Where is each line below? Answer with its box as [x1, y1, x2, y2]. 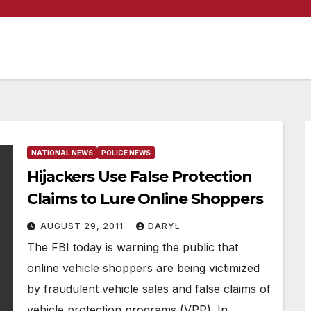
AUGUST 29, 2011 [40, 221, 126, 231]
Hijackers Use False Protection [27, 167, 252, 186]
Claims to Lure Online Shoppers [27, 190, 263, 208]
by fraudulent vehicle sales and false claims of [27, 282, 271, 296]
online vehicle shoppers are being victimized [27, 261, 260, 275]
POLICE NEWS [101, 149, 151, 157]
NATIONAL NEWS [31, 149, 93, 157]
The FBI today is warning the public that [27, 240, 238, 254]
